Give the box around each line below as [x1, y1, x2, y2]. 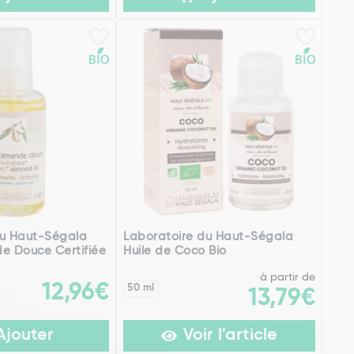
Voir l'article [183, 328, 278, 345]
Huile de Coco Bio [123, 245, 227, 258]
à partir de [259, 272, 315, 284]
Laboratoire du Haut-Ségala [123, 231, 294, 243]
